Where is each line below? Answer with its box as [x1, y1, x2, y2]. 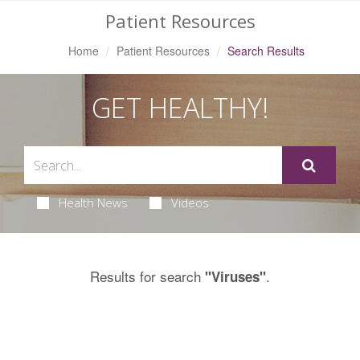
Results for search [90, 266, 205, 286]
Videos [170, 194, 209, 211]
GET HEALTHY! [91, 89, 269, 126]
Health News [58, 194, 128, 211]
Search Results [227, 43, 305, 59]
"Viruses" [205, 267, 266, 286]
